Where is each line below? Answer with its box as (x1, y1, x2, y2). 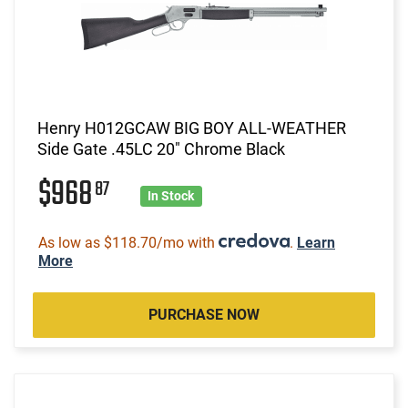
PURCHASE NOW (148, 305, 260, 323)
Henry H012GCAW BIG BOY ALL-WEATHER (37, 117, 346, 138)
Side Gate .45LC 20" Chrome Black (37, 138, 285, 158)
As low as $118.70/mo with (38, 233, 219, 251)
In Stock (148, 188, 195, 203)
